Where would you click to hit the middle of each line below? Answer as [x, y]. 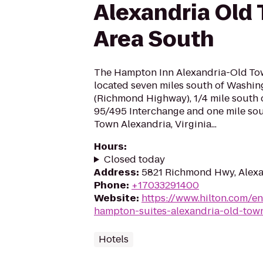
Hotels [114, 239]
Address [115, 172]
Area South [154, 39]
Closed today [134, 159]
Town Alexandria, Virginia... [155, 124]
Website [115, 198]
